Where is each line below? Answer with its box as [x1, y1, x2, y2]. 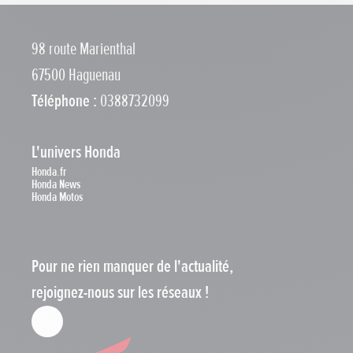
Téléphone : [32, 91, 97, 113]
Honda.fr [32, 164, 66, 180]
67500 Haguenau [32, 65, 121, 87]
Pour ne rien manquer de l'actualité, [32, 256, 233, 278]
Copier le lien [212, 20, 281, 42]
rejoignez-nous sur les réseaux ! [32, 282, 209, 304]
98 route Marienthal [32, 39, 136, 61]
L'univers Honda [32, 142, 121, 164]
